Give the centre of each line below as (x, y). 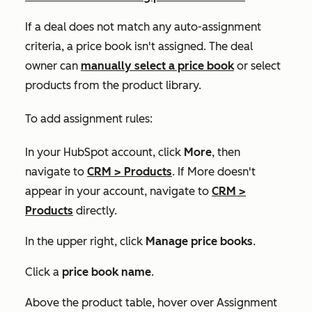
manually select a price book (157, 65)
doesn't (235, 171)
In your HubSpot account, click (104, 152)
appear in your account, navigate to (118, 191)
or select (257, 65)
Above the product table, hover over (121, 302)
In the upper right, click (85, 241)
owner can (53, 65)
